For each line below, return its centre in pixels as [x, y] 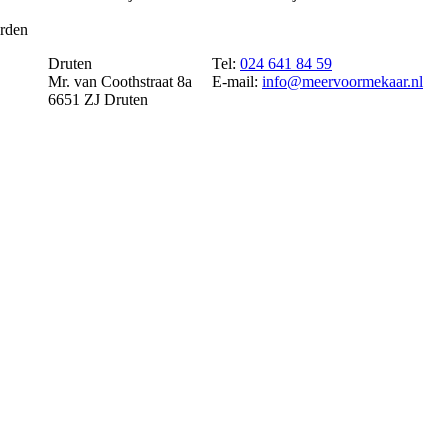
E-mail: [237, 82]
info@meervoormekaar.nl [342, 82]
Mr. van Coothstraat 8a [120, 82]
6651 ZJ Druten [98, 100]
